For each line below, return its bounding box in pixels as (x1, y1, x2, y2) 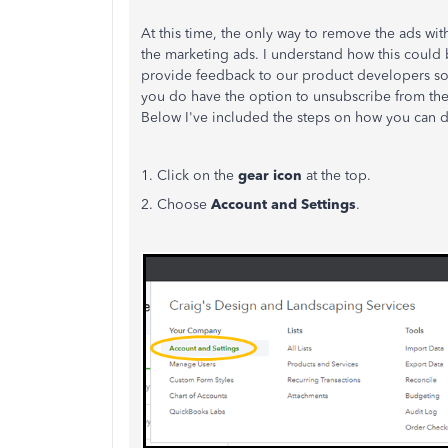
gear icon (234, 167, 302, 184)
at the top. (302, 167, 375, 184)
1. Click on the (141, 167, 234, 184)
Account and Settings (207, 196, 356, 213)
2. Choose (141, 196, 207, 213)
